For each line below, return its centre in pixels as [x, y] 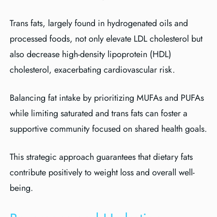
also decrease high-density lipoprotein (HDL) [91, 54]
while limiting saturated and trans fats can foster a [99, 113]
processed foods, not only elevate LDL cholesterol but [106, 39]
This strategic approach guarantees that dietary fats [101, 157]
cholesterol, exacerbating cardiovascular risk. [92, 70]
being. [21, 188]
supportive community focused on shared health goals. [108, 129]
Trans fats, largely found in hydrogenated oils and [99, 23]
